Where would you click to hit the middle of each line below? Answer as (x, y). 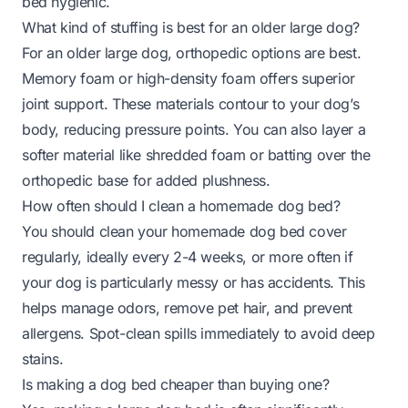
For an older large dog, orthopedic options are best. (192, 52)
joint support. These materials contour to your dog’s (191, 103)
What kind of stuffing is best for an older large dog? (191, 27)
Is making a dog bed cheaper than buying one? (176, 384)
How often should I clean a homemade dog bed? (181, 205)
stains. (43, 358)
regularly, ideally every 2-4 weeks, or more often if (188, 256)
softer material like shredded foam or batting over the (196, 154)
